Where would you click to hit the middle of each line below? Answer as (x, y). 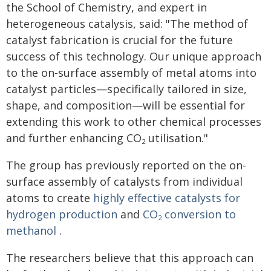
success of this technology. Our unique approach (134, 56)
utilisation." (177, 138)
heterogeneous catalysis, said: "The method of (127, 24)
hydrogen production (62, 214)
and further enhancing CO (74, 138)
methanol (31, 230)
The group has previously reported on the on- (126, 165)
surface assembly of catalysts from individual (124, 181)
